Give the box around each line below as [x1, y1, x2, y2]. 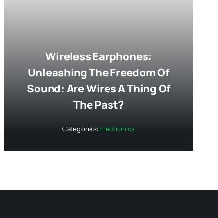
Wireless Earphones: [45, 49, 152, 64]
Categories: [62, 124, 101, 133]
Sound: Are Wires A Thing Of [27, 81, 171, 96]
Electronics [100, 124, 135, 133]
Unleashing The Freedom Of [28, 65, 169, 80]
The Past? [73, 97, 124, 112]
